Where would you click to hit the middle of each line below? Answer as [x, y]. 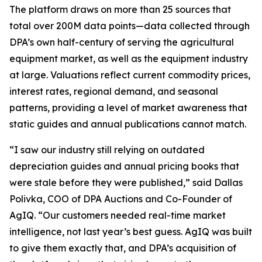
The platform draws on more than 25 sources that [120, 10]
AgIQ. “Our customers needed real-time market [118, 216]
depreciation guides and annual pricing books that [124, 166]
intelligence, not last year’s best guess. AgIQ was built [131, 232]
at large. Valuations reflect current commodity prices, [130, 75]
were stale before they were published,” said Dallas [126, 183]
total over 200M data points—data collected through [130, 26]
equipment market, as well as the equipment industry [129, 59]
